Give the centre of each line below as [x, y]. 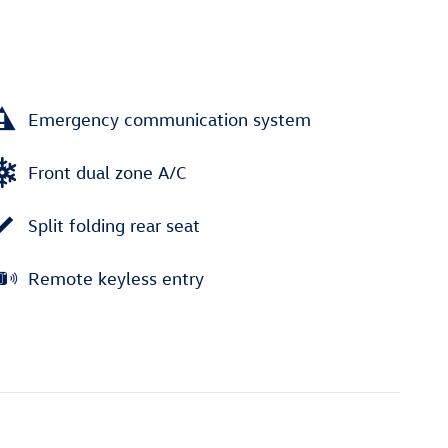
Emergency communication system [169, 119]
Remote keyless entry [116, 278]
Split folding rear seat [114, 225]
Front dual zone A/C [107, 172]
